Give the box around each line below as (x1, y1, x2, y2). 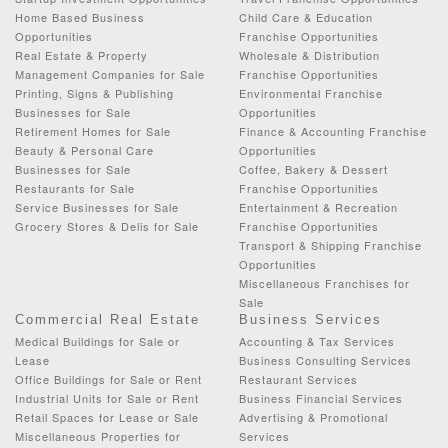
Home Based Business (15, 8, 145, 25)
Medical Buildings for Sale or (15, 332, 180, 349)
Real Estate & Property (15, 46, 148, 63)
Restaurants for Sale (15, 179, 135, 196)
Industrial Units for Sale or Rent (15, 389, 199, 406)
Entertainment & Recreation (239, 198, 398, 215)
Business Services (239, 311, 382, 327)
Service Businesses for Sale (15, 198, 179, 215)
